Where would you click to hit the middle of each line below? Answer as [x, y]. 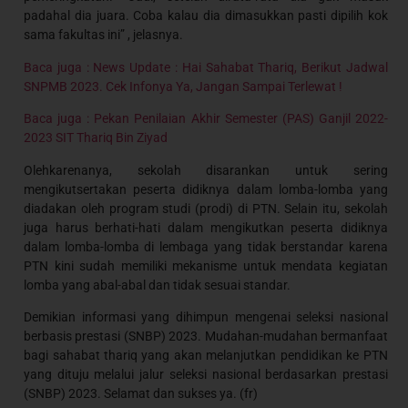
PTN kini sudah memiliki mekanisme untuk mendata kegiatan [206, 265]
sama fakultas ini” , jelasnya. [104, 35]
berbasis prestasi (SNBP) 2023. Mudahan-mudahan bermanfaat [206, 336]
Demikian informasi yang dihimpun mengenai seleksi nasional [206, 317]
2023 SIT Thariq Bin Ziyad [96, 138]
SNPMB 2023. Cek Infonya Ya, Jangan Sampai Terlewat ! [184, 86]
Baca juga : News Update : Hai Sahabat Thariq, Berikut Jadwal [206, 67]
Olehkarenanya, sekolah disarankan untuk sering [206, 170]
